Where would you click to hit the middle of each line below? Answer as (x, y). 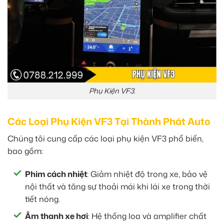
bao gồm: (25, 151)
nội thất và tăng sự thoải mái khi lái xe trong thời (117, 186)
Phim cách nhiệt (56, 174)
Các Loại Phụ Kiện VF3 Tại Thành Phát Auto (109, 121)
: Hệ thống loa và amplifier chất (147, 216)
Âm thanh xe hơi (56, 216)
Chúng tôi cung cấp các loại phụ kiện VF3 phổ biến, (105, 138)
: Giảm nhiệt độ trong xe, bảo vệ (147, 174)
